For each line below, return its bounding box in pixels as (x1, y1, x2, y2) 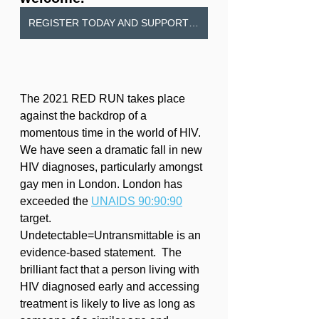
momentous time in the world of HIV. (20, 126, 204, 139)
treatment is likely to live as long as (20, 297, 198, 310)
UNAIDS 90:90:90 (91, 194, 182, 207)
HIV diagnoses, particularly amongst (20, 160, 205, 173)
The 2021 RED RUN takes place (20, 92, 188, 105)
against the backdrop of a (20, 109, 150, 122)
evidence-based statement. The (20, 246, 184, 258)
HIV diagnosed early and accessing (20, 280, 202, 293)
